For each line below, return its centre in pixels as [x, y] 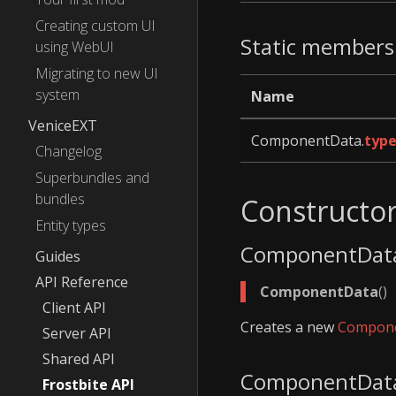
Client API [74, 308]
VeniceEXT [63, 126]
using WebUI [75, 47]
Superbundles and [92, 178]
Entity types [71, 225]
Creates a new [289, 327]
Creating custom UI [95, 26]
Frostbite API [88, 385]
